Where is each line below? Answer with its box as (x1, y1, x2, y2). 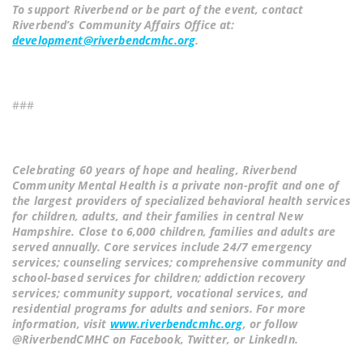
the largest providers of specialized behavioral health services (12, 193, 351, 209)
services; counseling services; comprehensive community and (12, 254, 347, 271)
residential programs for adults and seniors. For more (12, 301, 306, 317)
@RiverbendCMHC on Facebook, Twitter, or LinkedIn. (12, 331, 298, 348)
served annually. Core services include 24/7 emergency (12, 239, 312, 255)
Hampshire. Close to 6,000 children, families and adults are (12, 224, 336, 240)
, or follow (242, 316, 298, 332)
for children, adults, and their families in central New (12, 208, 303, 224)
